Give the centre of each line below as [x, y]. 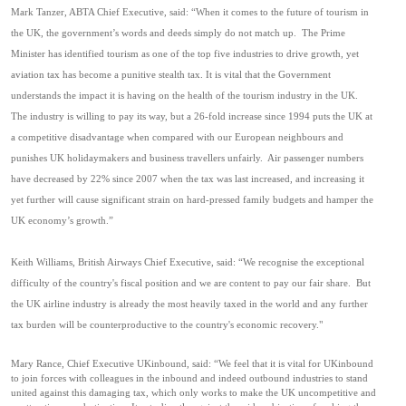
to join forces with [50, 378]
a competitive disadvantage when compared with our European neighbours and [177, 137]
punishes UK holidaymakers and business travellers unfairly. [137, 158]
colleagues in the [126, 378]
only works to [210, 393]
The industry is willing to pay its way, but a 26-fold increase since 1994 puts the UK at [192, 116]
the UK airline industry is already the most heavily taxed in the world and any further [189, 304]
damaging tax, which [133, 393]
